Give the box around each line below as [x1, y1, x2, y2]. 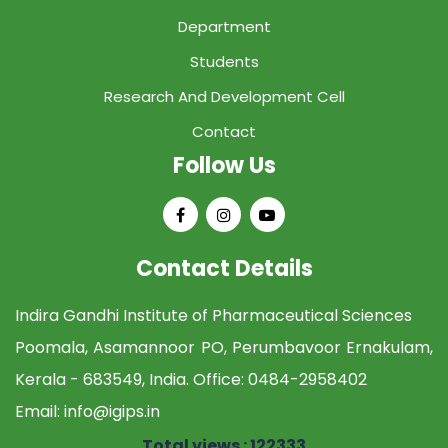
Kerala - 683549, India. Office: [15, 368, 248, 392]
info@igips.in [64, 400, 160, 424]
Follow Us [172, 150, 276, 182]
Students [189, 51, 259, 73]
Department [177, 16, 271, 38]
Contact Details [135, 253, 313, 285]
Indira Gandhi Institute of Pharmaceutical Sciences [15, 304, 412, 328]
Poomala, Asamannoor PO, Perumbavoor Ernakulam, [15, 336, 433, 360]
